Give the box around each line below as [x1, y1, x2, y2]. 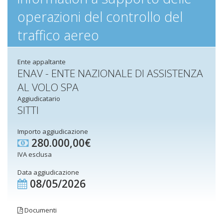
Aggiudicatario [17, 94, 60, 103]
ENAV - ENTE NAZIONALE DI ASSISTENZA [17, 66, 203, 80]
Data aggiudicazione [17, 168, 79, 177]
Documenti [23, 206, 57, 215]
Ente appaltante [17, 57, 66, 66]
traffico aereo [17, 26, 99, 44]
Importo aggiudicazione [17, 127, 88, 136]
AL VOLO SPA [17, 80, 79, 94]
